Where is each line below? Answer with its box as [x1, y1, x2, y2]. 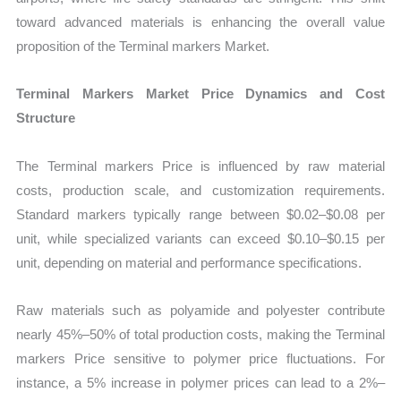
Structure [16, 110, 76, 126]
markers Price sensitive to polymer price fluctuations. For [16, 350, 385, 366]
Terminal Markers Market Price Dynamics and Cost [16, 86, 385, 102]
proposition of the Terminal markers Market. [16, 38, 270, 55]
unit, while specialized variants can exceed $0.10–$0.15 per [16, 230, 385, 246]
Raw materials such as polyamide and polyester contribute [16, 302, 385, 318]
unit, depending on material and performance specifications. [16, 254, 363, 270]
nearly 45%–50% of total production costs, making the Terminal [16, 326, 385, 342]
